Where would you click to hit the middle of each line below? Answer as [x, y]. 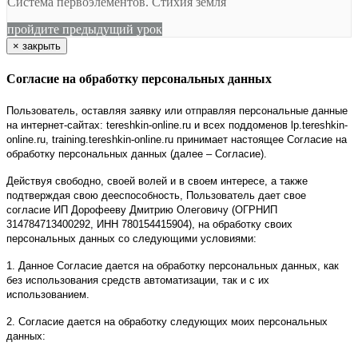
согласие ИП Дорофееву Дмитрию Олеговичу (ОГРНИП [142, 209]
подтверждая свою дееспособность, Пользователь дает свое [156, 195]
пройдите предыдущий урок [85, 30]
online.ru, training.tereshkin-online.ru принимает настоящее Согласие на [177, 139]
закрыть [42, 46]
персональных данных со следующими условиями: [131, 238]
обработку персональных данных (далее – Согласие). [137, 153]
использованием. [48, 294]
